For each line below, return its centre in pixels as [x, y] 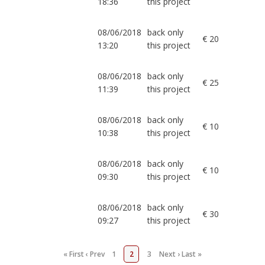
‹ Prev [95, 254]
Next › [169, 254]
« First [74, 254]
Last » [192, 254]
